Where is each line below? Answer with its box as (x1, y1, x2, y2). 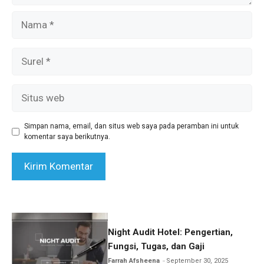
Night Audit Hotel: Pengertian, (108, 226, 233, 237)
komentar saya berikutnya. (24, 133, 110, 141)
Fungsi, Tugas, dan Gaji (108, 240, 205, 252)
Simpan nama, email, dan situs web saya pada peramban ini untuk (24, 122, 239, 131)
